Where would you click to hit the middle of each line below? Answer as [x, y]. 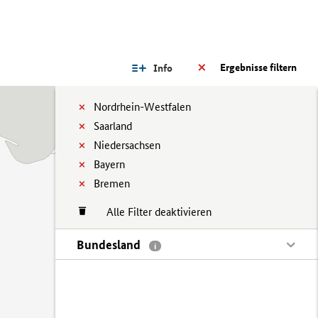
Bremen [112, 183]
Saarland [113, 126]
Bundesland [110, 245]
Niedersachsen [127, 145]
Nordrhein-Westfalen [142, 107]
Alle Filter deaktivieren [152, 212]
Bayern [109, 164]
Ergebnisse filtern [258, 67]
